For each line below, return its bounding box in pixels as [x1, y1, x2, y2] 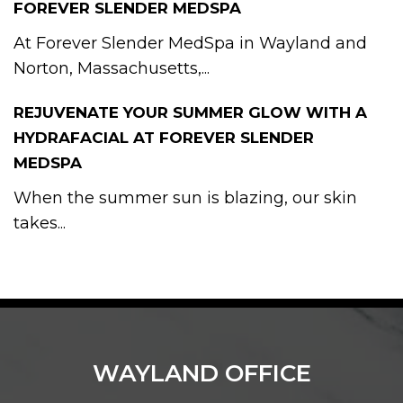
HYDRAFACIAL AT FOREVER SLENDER [13, 128, 314, 147]
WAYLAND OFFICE [92, 358, 311, 388]
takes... [13, 212, 66, 233]
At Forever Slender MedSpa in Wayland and [13, 32, 367, 53]
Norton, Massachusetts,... [13, 58, 210, 78]
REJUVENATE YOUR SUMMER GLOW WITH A [13, 103, 367, 121]
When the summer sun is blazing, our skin [13, 187, 357, 208]
